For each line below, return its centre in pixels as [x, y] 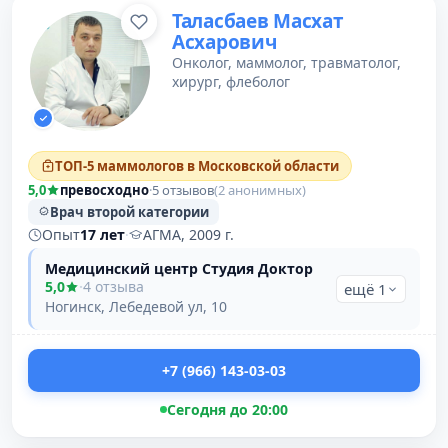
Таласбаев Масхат [258, 21]
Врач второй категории [129, 212]
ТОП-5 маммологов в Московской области [197, 166]
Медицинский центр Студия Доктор [179, 268]
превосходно [104, 190]
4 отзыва [113, 286]
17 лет [102, 234]
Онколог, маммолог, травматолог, [286, 62]
